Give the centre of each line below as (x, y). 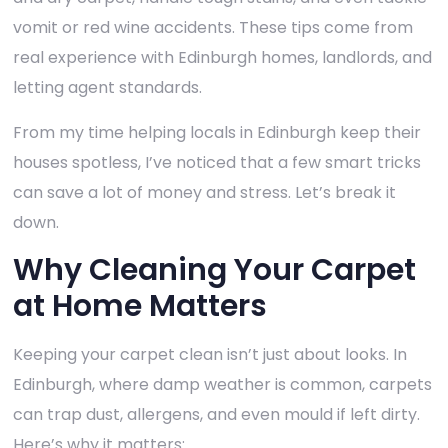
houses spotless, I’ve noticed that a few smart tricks (217, 162)
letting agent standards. (107, 88)
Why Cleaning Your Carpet (214, 270)
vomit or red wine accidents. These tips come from (213, 28)
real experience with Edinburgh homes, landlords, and (222, 58)
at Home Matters (140, 306)
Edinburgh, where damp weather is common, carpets (222, 385)
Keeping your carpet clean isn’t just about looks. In (210, 355)
